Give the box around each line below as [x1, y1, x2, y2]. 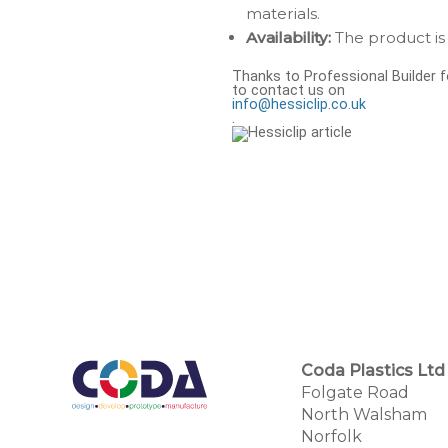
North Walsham [301, 404, 427, 424]
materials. [246, 4, 321, 23]
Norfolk [301, 426, 362, 446]
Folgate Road [301, 382, 409, 402]
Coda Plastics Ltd [301, 360, 445, 380]
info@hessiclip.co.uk [232, 96, 366, 113]
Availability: [246, 28, 332, 47]
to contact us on [232, 82, 345, 99]
